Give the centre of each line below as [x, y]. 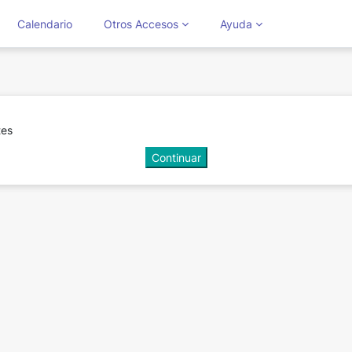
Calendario [45, 24]
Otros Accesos [141, 24]
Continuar [176, 158]
